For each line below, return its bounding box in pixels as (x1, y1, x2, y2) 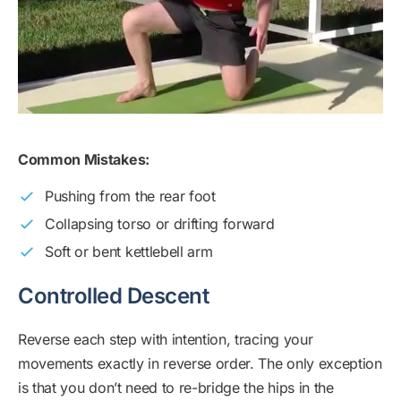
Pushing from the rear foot (45, 187, 216, 205)
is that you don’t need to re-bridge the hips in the (18, 379, 334, 397)
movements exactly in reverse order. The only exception (18, 354, 382, 372)
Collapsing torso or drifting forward (45, 215, 275, 233)
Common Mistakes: (18, 150, 149, 168)
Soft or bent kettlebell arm (45, 243, 213, 260)
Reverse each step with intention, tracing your (18, 330, 313, 348)
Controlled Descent (18, 283, 209, 309)
